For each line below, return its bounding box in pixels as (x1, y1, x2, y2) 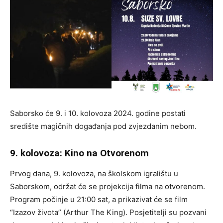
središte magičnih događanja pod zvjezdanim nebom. (10, 121, 197, 131)
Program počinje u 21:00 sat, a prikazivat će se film (10, 195, 188, 204)
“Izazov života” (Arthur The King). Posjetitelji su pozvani (10, 208, 207, 217)
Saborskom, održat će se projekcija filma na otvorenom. (10, 182, 205, 191)
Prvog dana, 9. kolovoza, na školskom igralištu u (10, 169, 178, 178)
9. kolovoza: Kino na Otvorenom (10, 147, 149, 159)
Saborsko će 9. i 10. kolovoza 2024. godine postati (10, 109, 186, 118)
